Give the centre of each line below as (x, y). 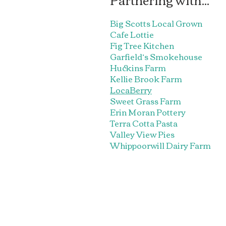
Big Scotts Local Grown (156, 23)
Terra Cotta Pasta (144, 123)
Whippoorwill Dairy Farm (160, 145)
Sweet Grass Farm (146, 101)
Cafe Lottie (132, 34)
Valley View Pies (142, 134)
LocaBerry (131, 90)
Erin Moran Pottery (148, 112)
